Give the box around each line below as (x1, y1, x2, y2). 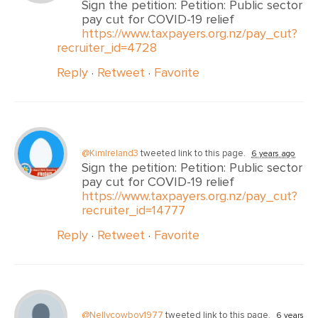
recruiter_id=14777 (82, 202, 185, 218)
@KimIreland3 (82, 147, 138, 159)
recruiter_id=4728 (57, 39, 157, 55)
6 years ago (251, 148, 295, 158)
